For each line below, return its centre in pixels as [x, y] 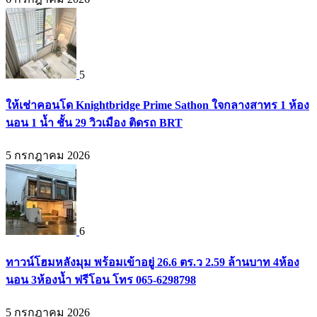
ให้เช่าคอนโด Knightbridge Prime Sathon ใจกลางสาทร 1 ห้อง [157, 105]
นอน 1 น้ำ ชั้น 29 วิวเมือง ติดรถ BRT [94, 123]
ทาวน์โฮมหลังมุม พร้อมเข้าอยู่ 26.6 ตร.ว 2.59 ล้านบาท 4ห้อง [152, 262]
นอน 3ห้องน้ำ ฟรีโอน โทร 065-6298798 [101, 279]
